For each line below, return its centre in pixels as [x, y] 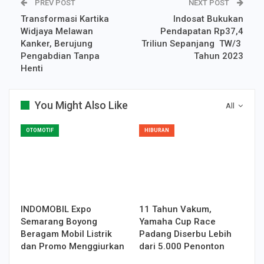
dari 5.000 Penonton [182, 247]
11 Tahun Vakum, [175, 209]
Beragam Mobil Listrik [66, 234]
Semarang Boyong [59, 222]
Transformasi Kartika [65, 19]
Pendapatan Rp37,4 [202, 32]
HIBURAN [157, 131]
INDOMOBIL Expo [56, 209]
